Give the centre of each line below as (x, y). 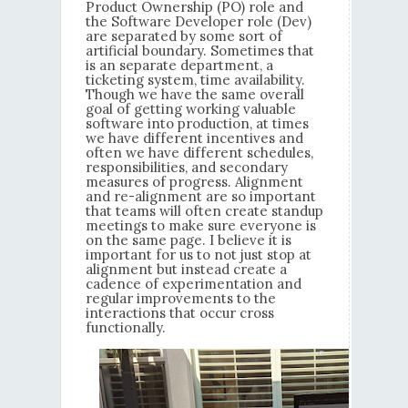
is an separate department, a (179, 66)
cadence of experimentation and (193, 284)
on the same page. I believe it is (188, 240)
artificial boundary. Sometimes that (199, 51)
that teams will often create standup (204, 211)
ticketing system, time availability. (195, 80)
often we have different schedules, (199, 153)
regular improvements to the (180, 299)
